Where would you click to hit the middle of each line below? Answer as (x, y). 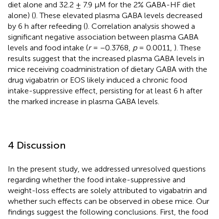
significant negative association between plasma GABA (103, 37)
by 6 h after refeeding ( (47, 26)
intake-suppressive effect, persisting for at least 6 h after (105, 90)
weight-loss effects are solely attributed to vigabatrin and (107, 190)
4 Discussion (37, 145)
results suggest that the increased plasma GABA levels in (106, 58)
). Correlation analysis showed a (140, 26)
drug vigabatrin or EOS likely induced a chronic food (98, 80)
